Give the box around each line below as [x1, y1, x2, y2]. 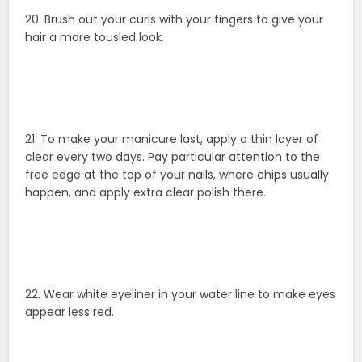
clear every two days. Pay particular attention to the [25, 149, 321, 166]
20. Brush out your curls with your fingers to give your [25, 11, 324, 28]
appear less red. [25, 304, 115, 321]
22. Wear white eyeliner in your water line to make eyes [25, 286, 336, 303]
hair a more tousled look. [25, 29, 165, 46]
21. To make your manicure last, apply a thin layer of [25, 131, 319, 148]
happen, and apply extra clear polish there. [25, 184, 267, 201]
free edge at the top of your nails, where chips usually [25, 166, 330, 183]
